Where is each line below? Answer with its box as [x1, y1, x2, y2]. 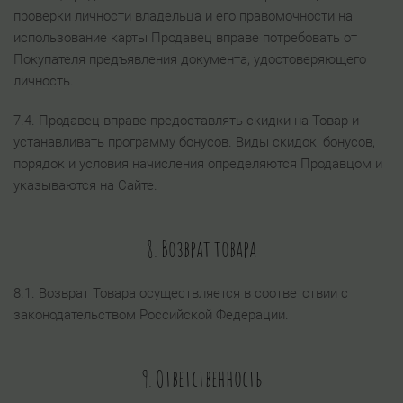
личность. [13, 73, 74, 89]
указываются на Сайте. [13, 177, 157, 193]
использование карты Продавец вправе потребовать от [13, 30, 357, 46]
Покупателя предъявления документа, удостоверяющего [13, 51, 366, 67]
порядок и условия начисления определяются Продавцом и [13, 156, 382, 172]
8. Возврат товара [147, 234, 256, 263]
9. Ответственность [141, 363, 262, 392]
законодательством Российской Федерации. [13, 307, 289, 323]
